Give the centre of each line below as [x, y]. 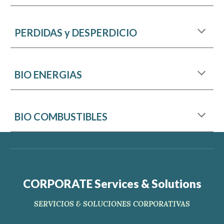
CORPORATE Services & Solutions [112, 184]
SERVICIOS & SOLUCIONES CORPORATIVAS [112, 204]
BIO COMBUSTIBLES [61, 116]
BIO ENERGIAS [48, 74]
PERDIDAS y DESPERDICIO [76, 32]
